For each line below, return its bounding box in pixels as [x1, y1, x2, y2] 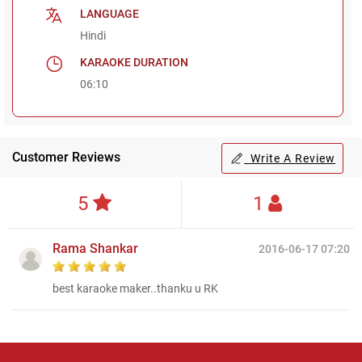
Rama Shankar [53, 240, 138, 256]
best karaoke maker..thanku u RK [53, 281, 218, 295]
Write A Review [244, 151, 335, 165]
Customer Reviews [12, 149, 120, 165]
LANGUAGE [80, 6, 140, 20]
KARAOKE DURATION [80, 55, 189, 69]
